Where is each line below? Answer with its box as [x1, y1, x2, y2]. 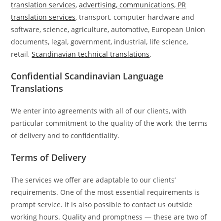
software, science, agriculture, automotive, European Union [11, 25, 206, 35]
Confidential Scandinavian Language [11, 70, 164, 82]
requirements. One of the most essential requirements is [11, 187, 200, 197]
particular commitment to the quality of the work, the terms [11, 118, 208, 128]
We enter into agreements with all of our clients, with [11, 106, 187, 116]
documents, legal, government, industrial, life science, [11, 37, 188, 47]
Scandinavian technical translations [32, 49, 150, 59]
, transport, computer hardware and [75, 12, 195, 22]
